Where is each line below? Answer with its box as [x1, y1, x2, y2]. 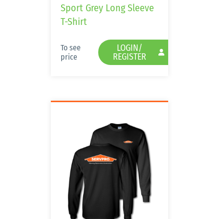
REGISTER [113, 51, 146, 62]
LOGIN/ [117, 43, 142, 53]
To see [61, 43, 81, 52]
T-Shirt [61, 16, 87, 27]
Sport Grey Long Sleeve [61, 2, 154, 14]
